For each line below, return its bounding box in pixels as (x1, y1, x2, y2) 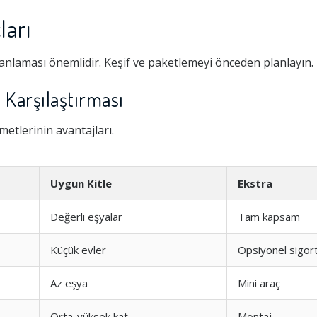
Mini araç (238, 276, 280, 290)
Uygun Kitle (50, 176, 112, 190)
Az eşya (50, 276, 88, 290)
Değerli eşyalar (50, 209, 122, 224)
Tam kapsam (238, 209, 300, 224)
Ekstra (238, 176, 272, 190)
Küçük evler (50, 243, 106, 257)
